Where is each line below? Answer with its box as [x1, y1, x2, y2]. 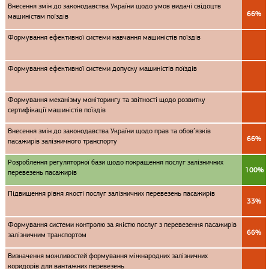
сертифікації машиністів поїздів [8, 105, 106, 115]
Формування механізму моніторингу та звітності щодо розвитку [8, 95, 205, 104]
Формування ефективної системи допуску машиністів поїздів [8, 64, 197, 73]
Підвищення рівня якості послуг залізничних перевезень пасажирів [8, 189, 215, 198]
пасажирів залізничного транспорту [8, 136, 117, 146]
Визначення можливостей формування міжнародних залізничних [8, 251, 208, 261]
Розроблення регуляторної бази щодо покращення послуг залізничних [8, 157, 223, 167]
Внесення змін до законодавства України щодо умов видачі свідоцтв [8, 1, 221, 11]
